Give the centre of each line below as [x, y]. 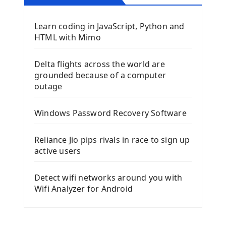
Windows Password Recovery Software [110, 113]
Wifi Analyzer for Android [83, 189]
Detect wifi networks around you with [108, 178]
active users [58, 151]
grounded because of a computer [100, 75]
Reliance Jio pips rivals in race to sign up [112, 140]
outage [48, 87]
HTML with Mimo [68, 38]
